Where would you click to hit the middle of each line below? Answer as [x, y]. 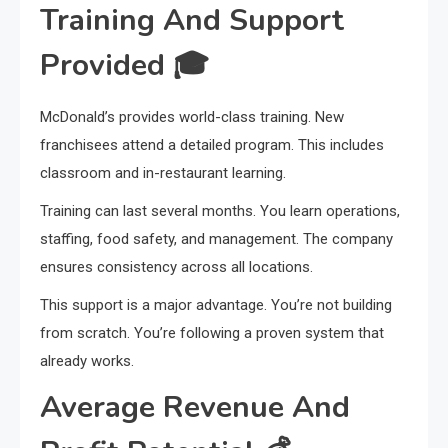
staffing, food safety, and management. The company [216, 238]
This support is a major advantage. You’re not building [216, 304]
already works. [87, 360]
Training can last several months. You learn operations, [220, 210]
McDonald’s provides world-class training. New [192, 116]
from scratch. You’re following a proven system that [212, 332]
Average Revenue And [195, 407]
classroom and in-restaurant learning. [163, 172]
